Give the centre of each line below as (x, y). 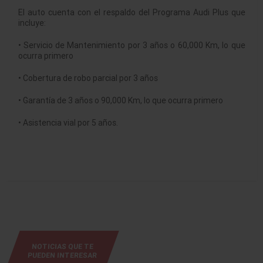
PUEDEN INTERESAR (62, 255)
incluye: (32, 23)
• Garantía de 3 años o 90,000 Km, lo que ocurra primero (120, 100)
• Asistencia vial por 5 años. (68, 123)
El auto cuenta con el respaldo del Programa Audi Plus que (131, 12)
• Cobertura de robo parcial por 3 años (88, 78)
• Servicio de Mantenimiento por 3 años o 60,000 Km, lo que (131, 45)
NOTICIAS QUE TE (63, 246)
